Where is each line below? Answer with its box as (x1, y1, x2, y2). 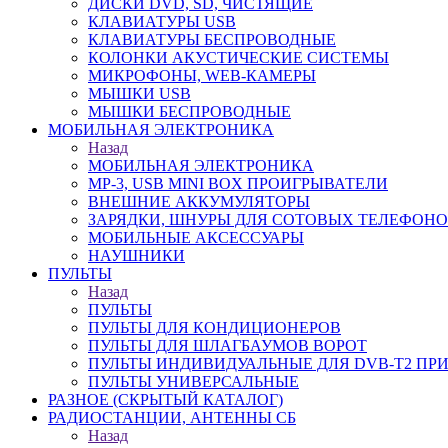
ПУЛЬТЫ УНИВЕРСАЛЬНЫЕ (88, 373, 299, 390)
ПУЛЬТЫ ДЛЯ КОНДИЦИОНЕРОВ (88, 319, 341, 336)
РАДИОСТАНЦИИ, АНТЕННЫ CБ (48, 409, 296, 426)
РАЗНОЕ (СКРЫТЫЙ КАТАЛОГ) (48, 391, 283, 408)
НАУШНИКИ (88, 247, 185, 264)
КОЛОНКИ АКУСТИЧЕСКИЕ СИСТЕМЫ (88, 49, 389, 66)
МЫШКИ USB (88, 85, 191, 102)
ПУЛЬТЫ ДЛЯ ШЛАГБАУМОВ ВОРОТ (88, 337, 367, 354)
